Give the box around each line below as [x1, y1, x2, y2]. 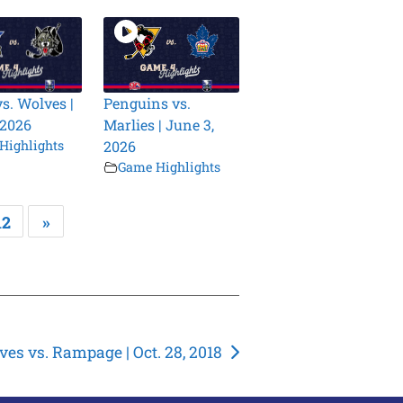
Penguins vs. [103, 94, 192, 113]
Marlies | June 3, [103, 115, 215, 135]
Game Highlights [118, 158, 221, 176]
